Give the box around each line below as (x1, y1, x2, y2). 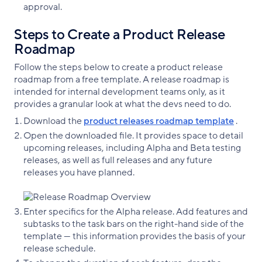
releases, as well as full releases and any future (23, 153, 212, 167)
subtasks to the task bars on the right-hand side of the (23, 217, 244, 230)
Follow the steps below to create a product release (14, 60, 223, 74)
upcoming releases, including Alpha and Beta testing (23, 141, 241, 154)
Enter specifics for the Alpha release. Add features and (23, 205, 248, 218)
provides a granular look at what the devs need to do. (14, 97, 231, 111)
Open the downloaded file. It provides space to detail (23, 129, 243, 142)
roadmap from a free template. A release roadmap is (14, 73, 229, 86)
